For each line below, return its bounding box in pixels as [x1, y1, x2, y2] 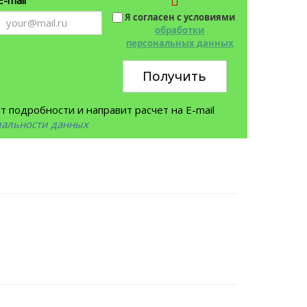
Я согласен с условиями [124, 10, 235, 23]
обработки [155, 23, 205, 36]
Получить [143, 66, 207, 85]
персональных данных [125, 36, 234, 49]
